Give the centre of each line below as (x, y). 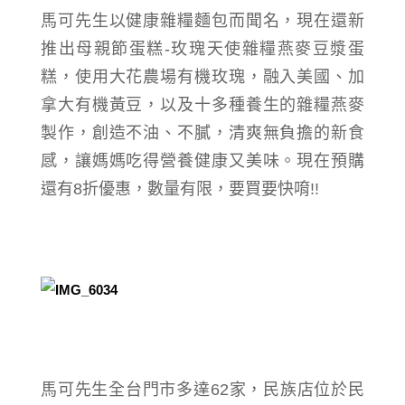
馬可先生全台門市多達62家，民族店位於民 (202, 390)
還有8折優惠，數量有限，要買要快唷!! (180, 189)
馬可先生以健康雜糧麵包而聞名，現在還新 (202, 21)
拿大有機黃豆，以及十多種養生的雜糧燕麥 (202, 105)
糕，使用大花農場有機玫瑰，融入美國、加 (202, 77)
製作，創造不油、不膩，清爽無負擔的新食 (202, 133)
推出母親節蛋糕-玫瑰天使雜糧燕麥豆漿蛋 (202, 49)
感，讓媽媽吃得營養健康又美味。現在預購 (202, 161)
